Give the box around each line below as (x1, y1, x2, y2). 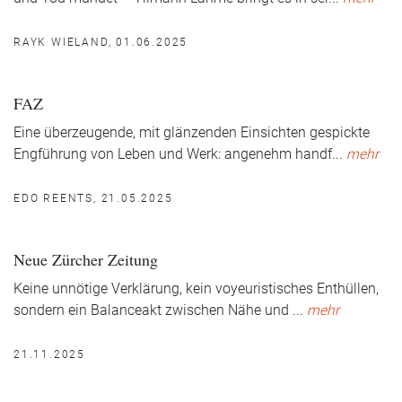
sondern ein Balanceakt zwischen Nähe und (13, 302, 293, 319)
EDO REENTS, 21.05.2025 (13, 192, 173, 205)
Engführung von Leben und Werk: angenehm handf (13, 146, 332, 163)
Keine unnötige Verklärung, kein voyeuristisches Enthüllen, (13, 281, 379, 298)
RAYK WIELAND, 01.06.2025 (13, 36, 188, 49)
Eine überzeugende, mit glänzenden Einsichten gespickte (13, 125, 370, 142)
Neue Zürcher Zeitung (13, 249, 158, 271)
